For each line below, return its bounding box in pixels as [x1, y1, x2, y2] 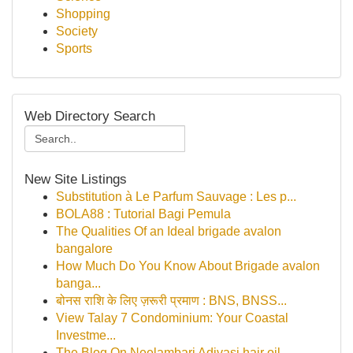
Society [56, 24, 98, 38]
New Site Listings [24, 171, 127, 187]
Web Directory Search [24, 108, 155, 124]
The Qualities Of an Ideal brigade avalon [56, 225, 281, 238]
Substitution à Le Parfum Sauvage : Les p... [56, 190, 296, 203]
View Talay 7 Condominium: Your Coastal [56, 311, 288, 325]
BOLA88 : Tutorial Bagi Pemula [56, 207, 231, 221]
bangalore [56, 242, 113, 255]
